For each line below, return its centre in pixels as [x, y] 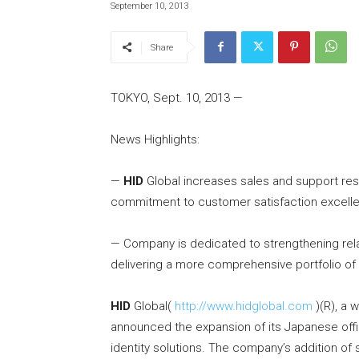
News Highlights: [155, 140]
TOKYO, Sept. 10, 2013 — [177, 98]
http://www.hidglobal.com [244, 307]
